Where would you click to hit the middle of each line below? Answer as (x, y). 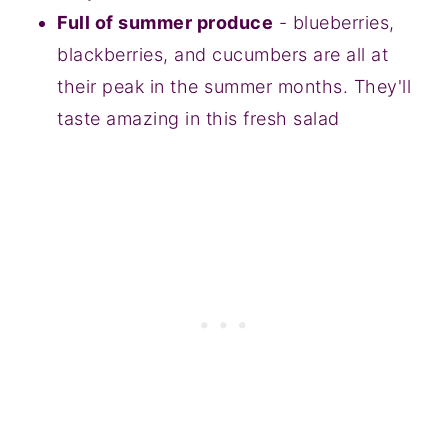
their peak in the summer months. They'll (234, 86)
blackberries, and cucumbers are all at (223, 54)
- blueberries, (334, 22)
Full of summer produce (165, 22)
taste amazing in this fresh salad (198, 118)
